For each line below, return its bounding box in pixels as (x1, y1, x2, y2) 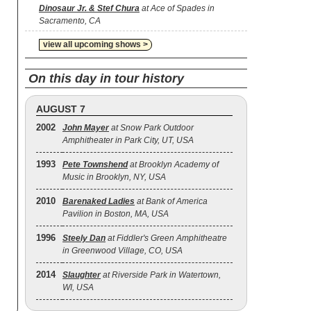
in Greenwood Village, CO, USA (62, 246, 183, 255)
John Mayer (62, 123, 109, 133)
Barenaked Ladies (62, 196, 135, 206)
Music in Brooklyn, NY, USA (62, 172, 166, 182)
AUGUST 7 (36, 103, 85, 115)
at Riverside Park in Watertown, (101, 270, 221, 280)
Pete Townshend (62, 160, 128, 169)
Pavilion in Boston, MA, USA (62, 209, 169, 219)
